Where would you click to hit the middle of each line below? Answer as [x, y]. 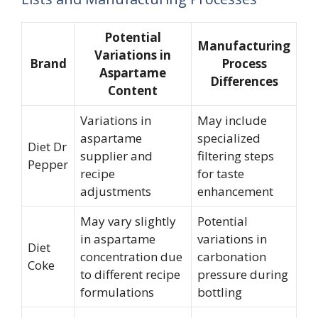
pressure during [243, 274]
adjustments [116, 191]
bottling [220, 292]
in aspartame [118, 238]
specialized [229, 138]
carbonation [232, 256]
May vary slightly [128, 221]
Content [133, 90]
